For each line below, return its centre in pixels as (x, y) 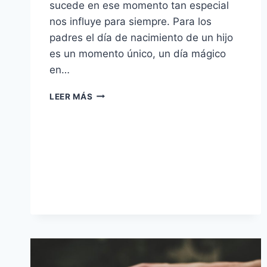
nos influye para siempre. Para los (131, 21)
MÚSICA (110, 93)
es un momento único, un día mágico (138, 53)
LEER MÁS (71, 96)
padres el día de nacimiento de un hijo (141, 37)
